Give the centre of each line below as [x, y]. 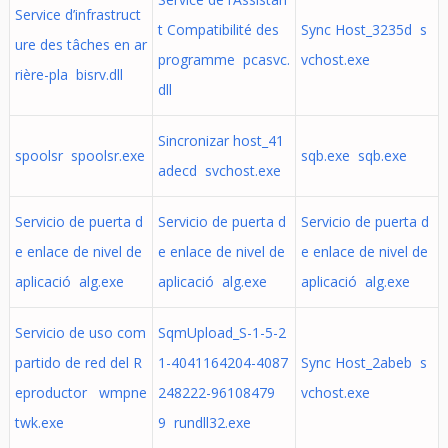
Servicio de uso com [80, 332]
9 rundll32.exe [204, 422]
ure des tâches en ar [80, 44]
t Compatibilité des [218, 29]
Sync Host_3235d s [363, 29]
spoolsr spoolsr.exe [79, 155]
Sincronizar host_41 [220, 140]
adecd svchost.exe [219, 170]
